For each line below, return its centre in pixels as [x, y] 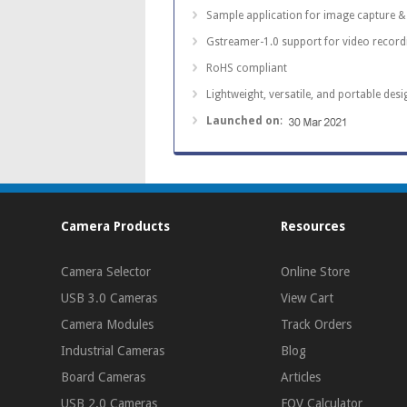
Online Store [316, 271]
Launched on [243, 121]
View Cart [308, 298]
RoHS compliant [246, 69]
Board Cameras [104, 377]
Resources [313, 226]
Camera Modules [108, 324]
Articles [301, 377]
